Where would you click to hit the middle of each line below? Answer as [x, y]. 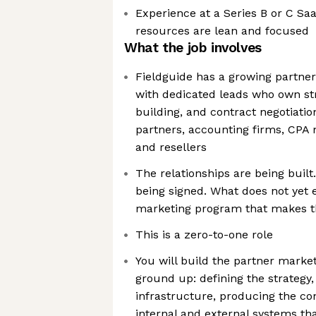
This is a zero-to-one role [204, 235]
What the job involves [193, 48]
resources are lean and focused [222, 31]
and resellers [171, 147]
